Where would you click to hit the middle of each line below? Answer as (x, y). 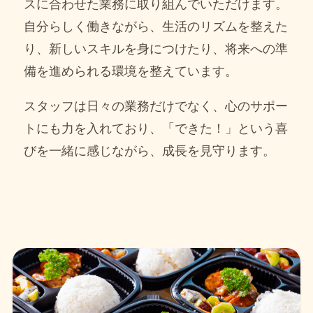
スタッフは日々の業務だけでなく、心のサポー (156, 106)
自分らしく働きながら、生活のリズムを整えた (156, 26)
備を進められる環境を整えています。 (131, 71)
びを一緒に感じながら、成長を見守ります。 (150, 151)
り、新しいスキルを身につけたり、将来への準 (156, 49)
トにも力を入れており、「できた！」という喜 (156, 128)
